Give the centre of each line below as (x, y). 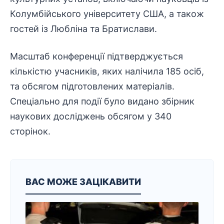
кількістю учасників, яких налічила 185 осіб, (107, 71)
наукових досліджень (57, 116)
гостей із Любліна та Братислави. (83, 29)
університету (112, 14)
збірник (178, 101)
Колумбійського (47, 14)
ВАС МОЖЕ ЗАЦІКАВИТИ (83, 182)
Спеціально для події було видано (86, 101)
